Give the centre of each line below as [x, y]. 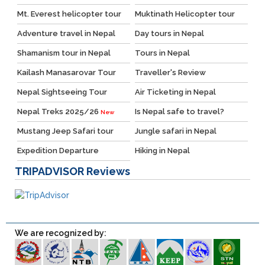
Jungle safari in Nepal [175, 131]
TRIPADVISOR [51, 172]
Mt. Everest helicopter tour [69, 14]
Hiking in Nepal [162, 151]
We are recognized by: [61, 233]
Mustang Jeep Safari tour [65, 131]
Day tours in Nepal [169, 34]
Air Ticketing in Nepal [175, 92]
